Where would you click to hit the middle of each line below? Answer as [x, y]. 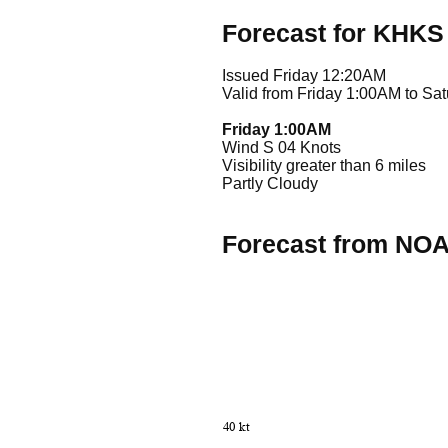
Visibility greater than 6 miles [324, 165]
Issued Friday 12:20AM [304, 75]
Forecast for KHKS [333, 33]
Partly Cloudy [270, 183]
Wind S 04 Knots [281, 147]
